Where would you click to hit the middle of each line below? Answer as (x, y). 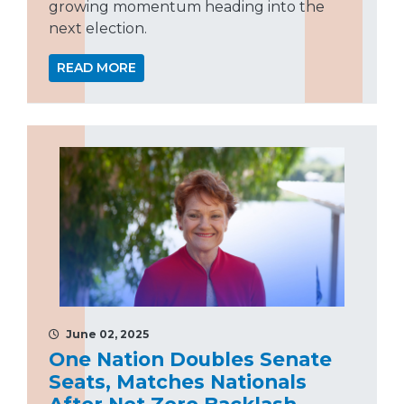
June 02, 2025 (106, 335)
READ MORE (96, 67)
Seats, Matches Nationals (178, 382)
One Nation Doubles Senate (190, 359)
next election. (98, 28)
